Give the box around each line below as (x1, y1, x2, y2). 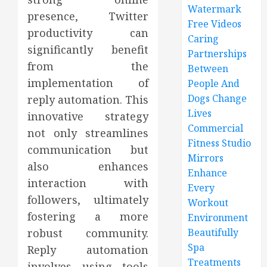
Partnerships (188, 47, 247, 60)
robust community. (27, 226, 149, 240)
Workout (188, 196, 229, 209)
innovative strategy (27, 109, 149, 123)
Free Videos (188, 17, 242, 30)
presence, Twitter (27, 9, 149, 23)
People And (188, 77, 240, 90)
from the (27, 59, 149, 73)
